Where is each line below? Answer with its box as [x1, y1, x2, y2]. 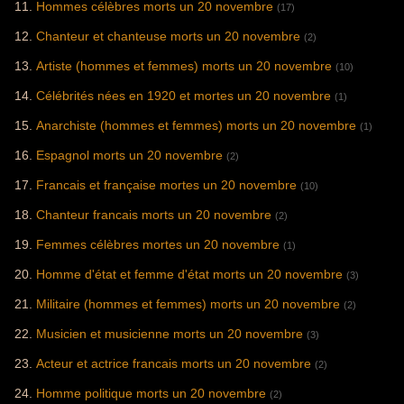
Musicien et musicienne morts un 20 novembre [36, 326, 303, 341]
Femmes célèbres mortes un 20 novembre [36, 236, 280, 252]
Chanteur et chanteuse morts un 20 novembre [36, 28, 300, 43]
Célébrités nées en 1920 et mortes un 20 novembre [36, 87, 331, 103]
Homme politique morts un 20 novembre [36, 385, 266, 400]
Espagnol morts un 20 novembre [36, 147, 223, 162]
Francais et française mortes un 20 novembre [36, 177, 297, 192]
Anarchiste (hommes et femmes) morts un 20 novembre [36, 117, 356, 133]
